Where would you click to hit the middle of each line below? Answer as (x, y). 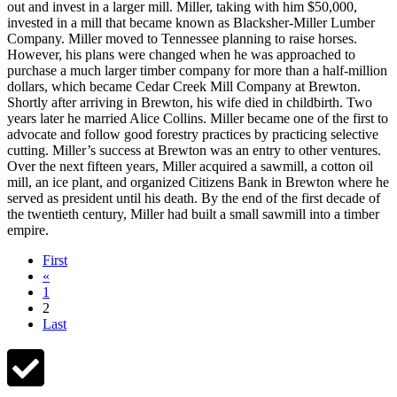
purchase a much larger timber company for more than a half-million (197, 71)
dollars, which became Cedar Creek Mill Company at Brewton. (184, 87)
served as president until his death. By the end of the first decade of (194, 198)
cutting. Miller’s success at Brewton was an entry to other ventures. (194, 151)
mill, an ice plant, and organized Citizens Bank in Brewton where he (198, 183)
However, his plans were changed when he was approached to (181, 55)
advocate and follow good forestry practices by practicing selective (193, 135)
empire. (28, 230)
